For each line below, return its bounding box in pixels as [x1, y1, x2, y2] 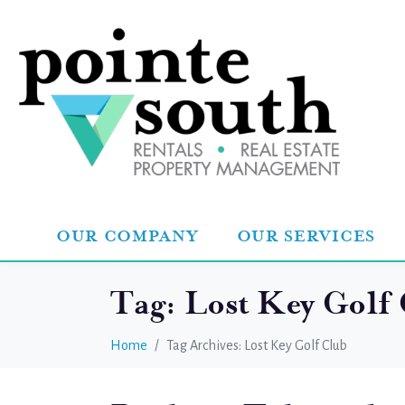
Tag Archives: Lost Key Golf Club [166, 337, 347, 353]
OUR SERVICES [236, 225, 375, 247]
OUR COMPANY [55, 225, 199, 247]
